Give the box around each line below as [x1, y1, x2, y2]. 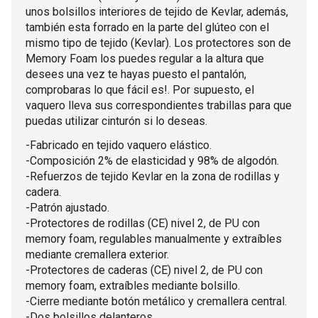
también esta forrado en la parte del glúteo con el [26, 21, 269, 34]
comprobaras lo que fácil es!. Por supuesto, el [26, 83, 254, 97]
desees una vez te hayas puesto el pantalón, [26, 67, 246, 81]
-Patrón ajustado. [26, 201, 109, 214]
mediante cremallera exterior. [26, 248, 169, 261]
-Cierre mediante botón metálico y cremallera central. [26, 295, 287, 308]
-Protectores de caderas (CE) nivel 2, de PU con [26, 263, 263, 277]
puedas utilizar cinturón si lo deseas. [26, 114, 207, 128]
